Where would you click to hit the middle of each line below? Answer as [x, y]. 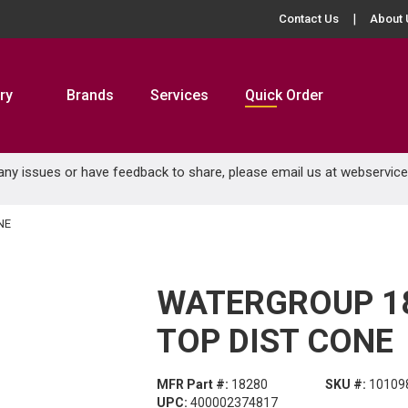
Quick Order [284, 95]
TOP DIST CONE [275, 342]
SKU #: [345, 384]
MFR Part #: [193, 384]
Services [179, 95]
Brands [90, 95]
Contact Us [309, 19]
